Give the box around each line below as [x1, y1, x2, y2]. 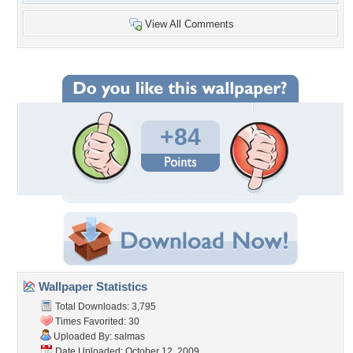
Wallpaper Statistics [35, 280, 147, 293]
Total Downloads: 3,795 [53, 301, 156, 312]
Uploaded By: [51, 331, 114, 342]
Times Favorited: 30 [53, 316, 139, 327]
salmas [114, 331, 145, 342]
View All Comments [145, 18, 234, 30]
